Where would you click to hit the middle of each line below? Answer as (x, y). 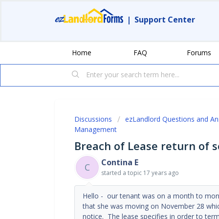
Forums (199, 52)
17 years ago (161, 173)
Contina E (120, 162)
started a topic (122, 173)
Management (96, 129)
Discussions (93, 119)
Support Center (165, 20)
